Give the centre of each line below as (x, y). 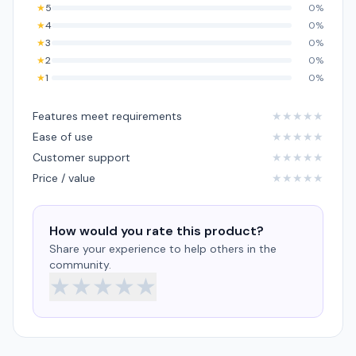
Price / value (64, 178)
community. (80, 265)
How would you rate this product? (157, 231)
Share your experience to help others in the (163, 249)
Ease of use (63, 137)
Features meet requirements (107, 116)
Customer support (81, 157)
